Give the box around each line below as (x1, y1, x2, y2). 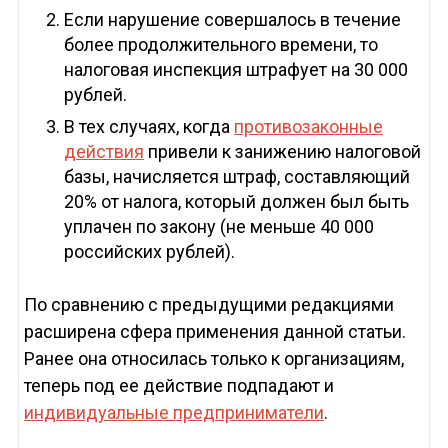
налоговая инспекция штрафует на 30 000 (63, 59, 408, 81)
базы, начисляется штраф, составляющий (63, 166, 410, 188)
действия (63, 141, 144, 163)
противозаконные (233, 116, 383, 138)
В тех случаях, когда (63, 116, 234, 138)
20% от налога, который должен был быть (63, 191, 409, 213)
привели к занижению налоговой (143, 141, 421, 163)
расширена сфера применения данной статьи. (23, 321, 406, 343)
